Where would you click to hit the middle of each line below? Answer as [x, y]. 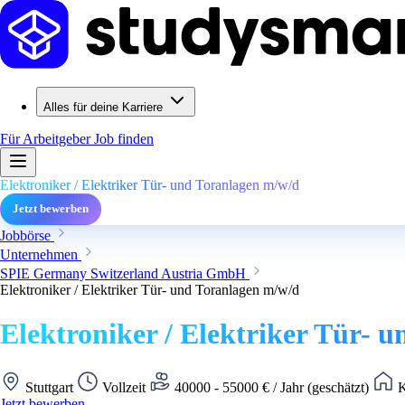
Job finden [124, 139]
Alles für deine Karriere [103, 107]
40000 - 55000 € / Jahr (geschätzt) [272, 387]
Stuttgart [49, 387]
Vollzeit [124, 387]
